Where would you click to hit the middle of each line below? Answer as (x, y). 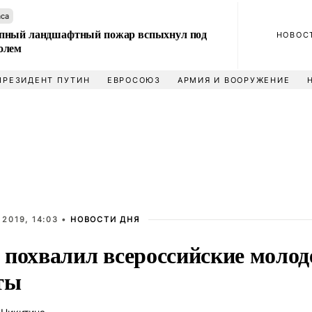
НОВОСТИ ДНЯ (105, 219)
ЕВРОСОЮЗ (134, 80)
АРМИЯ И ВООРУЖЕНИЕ (234, 80)
